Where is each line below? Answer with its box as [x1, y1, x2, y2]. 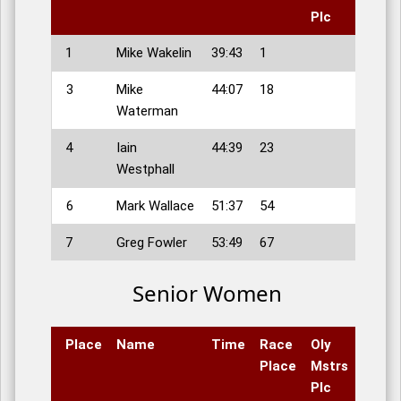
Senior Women [132, 278, 282, 309]
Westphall [116, 161, 175, 178]
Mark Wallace [116, 198, 194, 215]
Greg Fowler [116, 235, 187, 252]
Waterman [116, 103, 178, 120]
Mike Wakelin [116, 45, 192, 62]
